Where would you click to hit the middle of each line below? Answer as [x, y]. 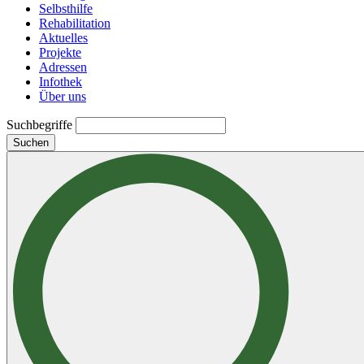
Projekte [60, 52]
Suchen [31, 142]
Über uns [63, 96]
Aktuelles [63, 37]
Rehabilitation [75, 23]
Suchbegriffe [39, 124]
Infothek [61, 81]
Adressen [63, 67]
